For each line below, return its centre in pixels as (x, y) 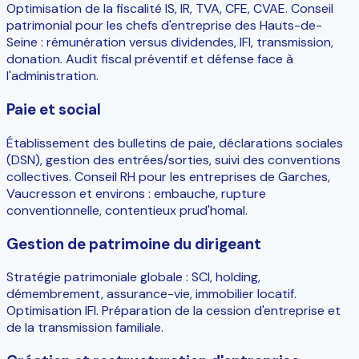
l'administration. (52, 76)
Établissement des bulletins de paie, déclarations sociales (175, 143)
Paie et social (54, 110)
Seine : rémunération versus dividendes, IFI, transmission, (170, 42)
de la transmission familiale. (85, 328)
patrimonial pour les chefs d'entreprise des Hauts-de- (164, 26)
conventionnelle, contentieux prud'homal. (127, 210)
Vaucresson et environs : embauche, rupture (136, 193)
